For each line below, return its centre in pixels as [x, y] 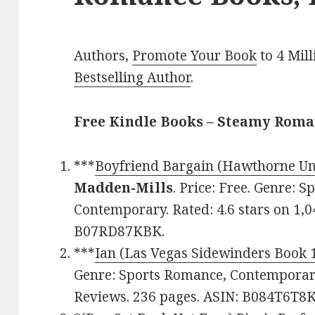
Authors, [103, 56]
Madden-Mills [124, 188]
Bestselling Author [133, 78]
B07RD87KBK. [120, 232]
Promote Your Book [195, 56]
